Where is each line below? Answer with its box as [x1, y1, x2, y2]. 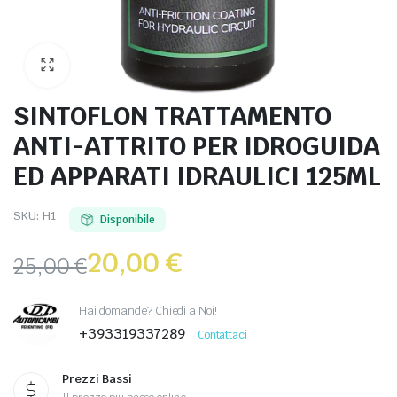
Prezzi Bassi [62, 371, 132, 386]
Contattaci [197, 327, 248, 342]
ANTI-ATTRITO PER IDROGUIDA [13, 129, 380, 162]
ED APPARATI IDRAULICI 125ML [13, 160, 381, 192]
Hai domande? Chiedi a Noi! [79, 302, 218, 318]
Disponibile [99, 213, 155, 227]
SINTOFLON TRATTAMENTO [13, 99, 331, 132]
